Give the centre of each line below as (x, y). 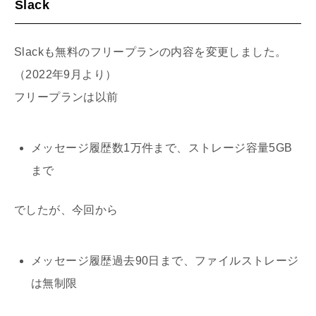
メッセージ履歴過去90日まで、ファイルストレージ (165, 260)
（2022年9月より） (66, 74)
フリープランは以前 (66, 97)
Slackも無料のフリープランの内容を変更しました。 (151, 51)
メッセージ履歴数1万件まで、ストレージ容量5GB (162, 147)
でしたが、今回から (66, 209)
